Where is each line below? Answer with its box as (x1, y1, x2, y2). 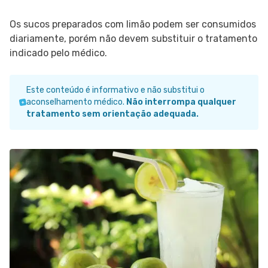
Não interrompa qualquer (126, 97, 236, 107)
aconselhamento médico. (26, 97, 126, 107)
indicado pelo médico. (10, 47, 107, 59)
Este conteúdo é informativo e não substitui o (26, 85, 205, 95)
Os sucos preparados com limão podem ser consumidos (10, 19, 256, 30)
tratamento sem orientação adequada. (26, 109, 199, 119)
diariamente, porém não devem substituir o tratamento (10, 33, 257, 44)
